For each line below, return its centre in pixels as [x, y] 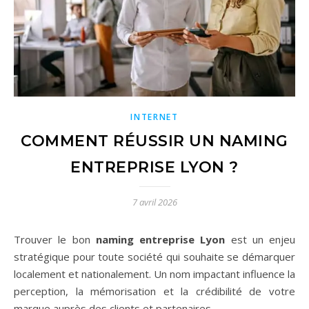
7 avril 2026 [154, 202]
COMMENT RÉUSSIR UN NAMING [154, 141]
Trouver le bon [58, 239]
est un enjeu [260, 239]
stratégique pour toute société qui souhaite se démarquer [154, 257]
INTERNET [154, 117]
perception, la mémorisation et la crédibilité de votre [154, 291]
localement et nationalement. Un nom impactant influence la [154, 274]
